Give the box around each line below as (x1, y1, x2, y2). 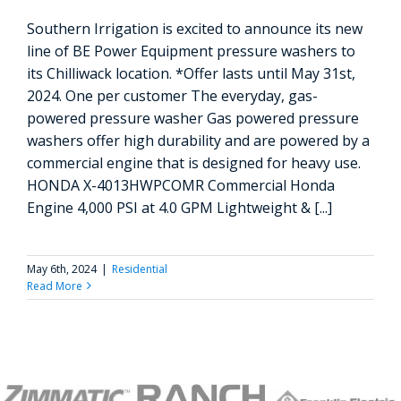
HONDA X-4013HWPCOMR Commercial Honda (27, 175, 335, 195)
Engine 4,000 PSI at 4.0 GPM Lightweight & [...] (27, 197, 332, 218)
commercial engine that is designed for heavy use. (27, 152, 361, 173)
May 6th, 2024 (27, 260, 97, 277)
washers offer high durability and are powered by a (27, 130, 370, 150)
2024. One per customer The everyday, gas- (27, 85, 318, 106)
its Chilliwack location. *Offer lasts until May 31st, (27, 63, 355, 83)
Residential (112, 260, 167, 277)
